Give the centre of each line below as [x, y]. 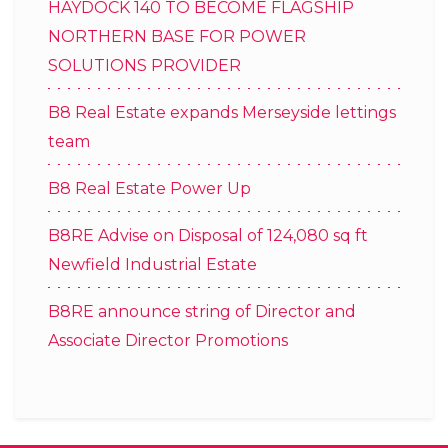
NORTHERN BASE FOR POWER [177, 36]
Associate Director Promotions [168, 340]
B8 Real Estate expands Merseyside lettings [222, 112]
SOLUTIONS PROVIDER [144, 65]
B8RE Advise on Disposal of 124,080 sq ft [208, 235]
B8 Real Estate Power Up [149, 188]
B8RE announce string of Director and [202, 311]
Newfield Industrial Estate [152, 264]
